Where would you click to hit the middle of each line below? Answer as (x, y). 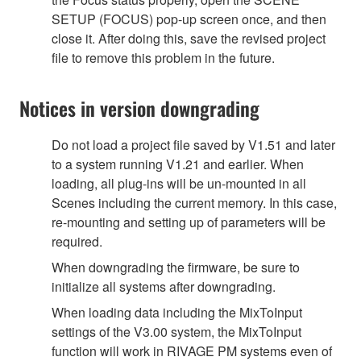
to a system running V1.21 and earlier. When (178, 164)
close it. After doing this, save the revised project (189, 38)
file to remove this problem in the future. (163, 57)
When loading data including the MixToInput (177, 312)
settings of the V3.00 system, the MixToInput (176, 331)
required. (77, 241)
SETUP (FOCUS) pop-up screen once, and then (189, 19)
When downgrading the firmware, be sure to (176, 267)
